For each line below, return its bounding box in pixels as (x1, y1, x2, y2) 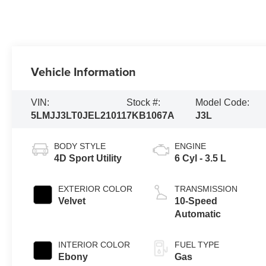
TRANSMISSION (175, 183, 238, 194)
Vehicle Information (31, 63, 137, 81)
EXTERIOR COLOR (58, 183, 133, 194)
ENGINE (175, 141, 207, 151)
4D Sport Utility (54, 153, 122, 163)
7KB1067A (126, 110, 175, 121)
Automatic (175, 208, 221, 219)
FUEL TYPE (175, 239, 220, 249)
